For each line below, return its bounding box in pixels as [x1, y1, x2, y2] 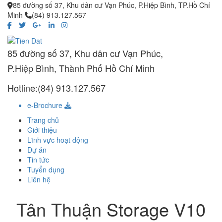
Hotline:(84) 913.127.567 [7, 81, 106, 95]
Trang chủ [27, 115, 59, 125]
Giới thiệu [27, 125, 57, 135]
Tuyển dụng [27, 165, 64, 175]
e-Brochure [27, 100, 64, 111]
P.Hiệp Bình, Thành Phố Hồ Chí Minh [7, 61, 155, 75]
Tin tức [27, 155, 49, 165]
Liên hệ [27, 174, 51, 185]
